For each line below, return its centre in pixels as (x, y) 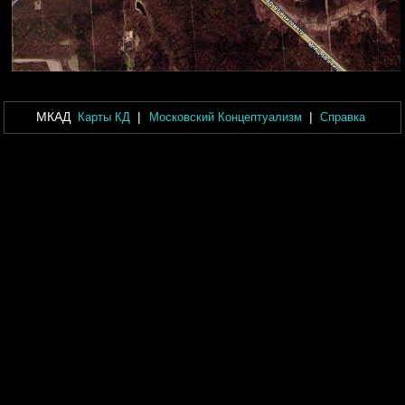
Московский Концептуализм (225, 118)
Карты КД (104, 118)
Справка (343, 118)
